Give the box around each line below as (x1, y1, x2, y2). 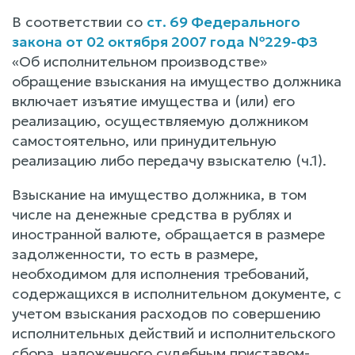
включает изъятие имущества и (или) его (12, 91, 295, 110)
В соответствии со (12, 12, 147, 31)
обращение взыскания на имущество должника (12, 71, 342, 90)
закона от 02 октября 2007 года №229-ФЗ (12, 32, 318, 51)
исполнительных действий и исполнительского (12, 323, 335, 342)
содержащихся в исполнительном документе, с (12, 284, 342, 303)
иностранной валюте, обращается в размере (12, 224, 325, 243)
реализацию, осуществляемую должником (12, 111, 308, 130)
